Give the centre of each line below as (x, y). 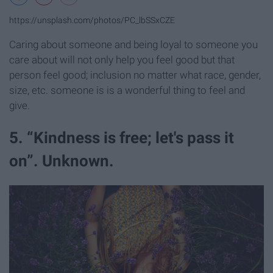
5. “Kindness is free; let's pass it (122, 138)
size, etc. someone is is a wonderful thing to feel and (127, 90)
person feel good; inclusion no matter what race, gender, (135, 75)
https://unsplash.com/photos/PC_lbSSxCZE (92, 21)
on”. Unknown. (62, 161)
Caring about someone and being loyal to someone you (133, 45)
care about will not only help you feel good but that (122, 60)
